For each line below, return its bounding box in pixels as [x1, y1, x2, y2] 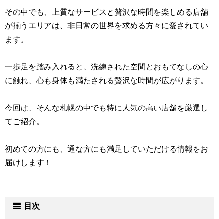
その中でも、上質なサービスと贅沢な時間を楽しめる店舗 [5, 7, 208, 16]
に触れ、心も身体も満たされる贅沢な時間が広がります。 [5, 76, 208, 84]
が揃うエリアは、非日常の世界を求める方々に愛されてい [5, 21, 208, 29]
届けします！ [5, 158, 52, 166]
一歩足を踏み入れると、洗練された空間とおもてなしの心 [5, 62, 208, 70]
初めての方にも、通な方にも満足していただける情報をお [5, 144, 208, 153]
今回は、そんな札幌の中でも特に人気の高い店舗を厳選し [5, 103, 208, 111]
